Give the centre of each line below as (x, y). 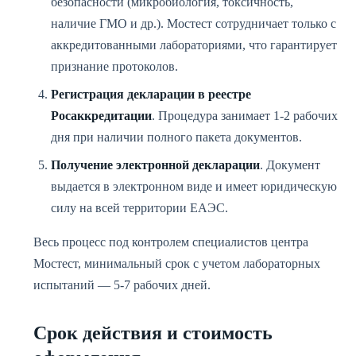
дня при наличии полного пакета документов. (176, 137)
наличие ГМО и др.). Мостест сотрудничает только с (193, 23)
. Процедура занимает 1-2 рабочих (245, 116)
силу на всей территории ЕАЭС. (139, 208)
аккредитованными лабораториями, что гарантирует (194, 45)
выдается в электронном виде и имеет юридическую (194, 186)
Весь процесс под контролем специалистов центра (171, 242)
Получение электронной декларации (155, 165)
